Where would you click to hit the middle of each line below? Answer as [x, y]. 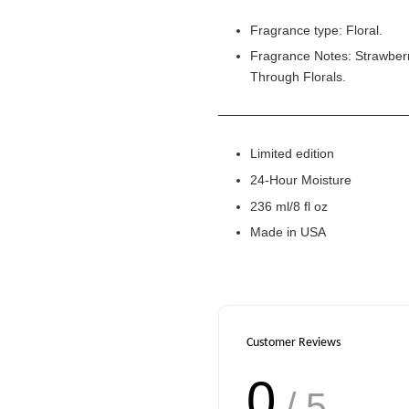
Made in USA [288, 232]
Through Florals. [298, 77]
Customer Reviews [294, 343]
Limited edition [292, 154]
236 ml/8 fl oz [289, 206]
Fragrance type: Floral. [316, 30]
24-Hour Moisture [301, 179]
